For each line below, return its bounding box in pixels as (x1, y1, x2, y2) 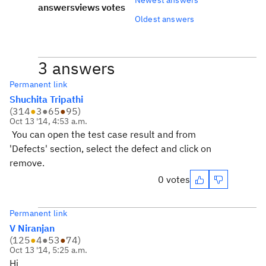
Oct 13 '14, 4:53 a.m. (9, 116, 88, 126)
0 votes (158, 173, 190, 185)
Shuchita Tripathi (9, 93, 83, 105)
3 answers (38, 57, 115, 79)
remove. (9, 157, 45, 169)
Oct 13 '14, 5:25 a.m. (9, 245, 88, 255)
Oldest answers (135, 13, 195, 24)
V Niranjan (9, 222, 55, 234)
